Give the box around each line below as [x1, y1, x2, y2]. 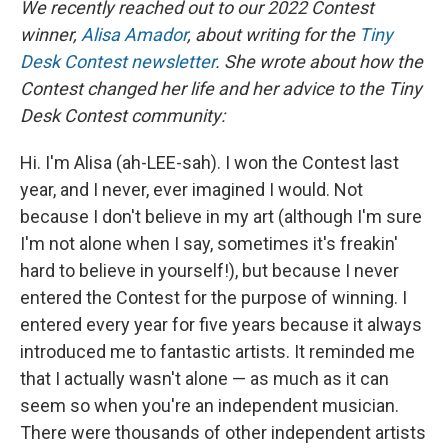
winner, [20, 24, 81, 46]
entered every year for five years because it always [20, 314, 422, 336]
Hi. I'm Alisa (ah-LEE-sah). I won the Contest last [20, 152, 399, 174]
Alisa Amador [81, 24, 187, 46]
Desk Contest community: [20, 105, 225, 127]
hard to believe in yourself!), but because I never [20, 260, 399, 282]
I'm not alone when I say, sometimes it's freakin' [20, 233, 398, 255]
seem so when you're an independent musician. [20, 395, 399, 417]
